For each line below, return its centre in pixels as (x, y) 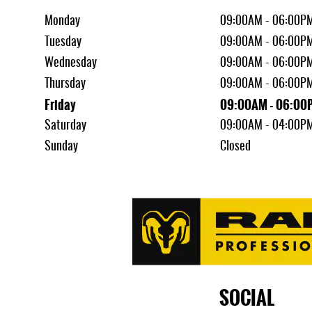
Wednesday (71, 63)
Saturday (65, 126)
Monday (62, 21)
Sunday (61, 147)
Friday (60, 105)
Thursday (65, 84)
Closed (235, 147)
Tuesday (63, 42)
